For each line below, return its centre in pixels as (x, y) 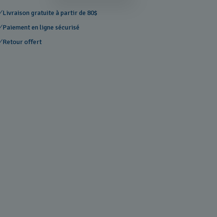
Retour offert (22, 42)
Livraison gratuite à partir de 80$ (50, 13)
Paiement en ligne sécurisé (41, 27)
